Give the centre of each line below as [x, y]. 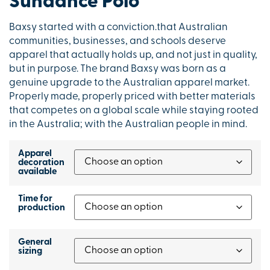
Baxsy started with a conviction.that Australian [118, 28]
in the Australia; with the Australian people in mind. [128, 125]
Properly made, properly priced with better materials [132, 97]
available [37, 172]
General [35, 243]
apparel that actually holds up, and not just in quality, [133, 55]
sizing [30, 252]
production [42, 209]
